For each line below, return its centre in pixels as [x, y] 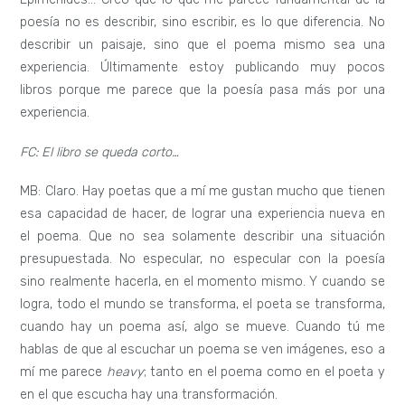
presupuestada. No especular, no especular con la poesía [202, 259]
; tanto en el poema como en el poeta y [264, 372]
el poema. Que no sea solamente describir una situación [202, 237]
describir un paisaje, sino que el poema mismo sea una [202, 44]
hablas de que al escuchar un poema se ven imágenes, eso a [202, 350]
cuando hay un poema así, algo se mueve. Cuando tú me [202, 327]
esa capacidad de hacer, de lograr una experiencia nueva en [202, 214]
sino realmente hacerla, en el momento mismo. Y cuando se [202, 282]
